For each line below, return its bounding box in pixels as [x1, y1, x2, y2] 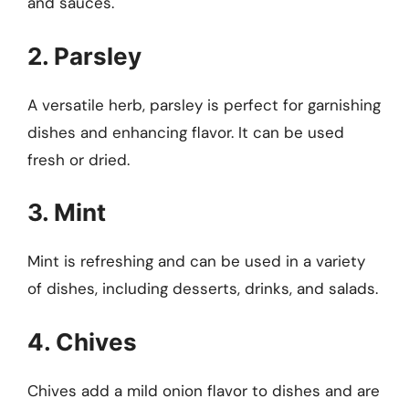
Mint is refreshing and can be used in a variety [27, 251, 365, 272]
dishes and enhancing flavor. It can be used [27, 121, 344, 142]
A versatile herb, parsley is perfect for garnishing [27, 94, 381, 115]
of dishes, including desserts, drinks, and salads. [27, 278, 378, 299]
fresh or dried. [27, 149, 130, 170]
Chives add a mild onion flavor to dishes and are [27, 380, 380, 401]
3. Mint [27, 198, 106, 227]
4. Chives [27, 327, 137, 356]
